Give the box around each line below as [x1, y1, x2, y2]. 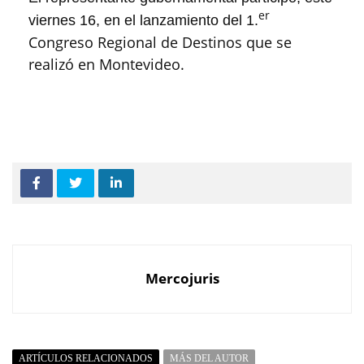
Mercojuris [145, 269, 219, 288]
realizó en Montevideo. [28, 54, 184, 74]
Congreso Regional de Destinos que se [28, 32, 292, 52]
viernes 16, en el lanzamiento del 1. [28, 12, 258, 28]
